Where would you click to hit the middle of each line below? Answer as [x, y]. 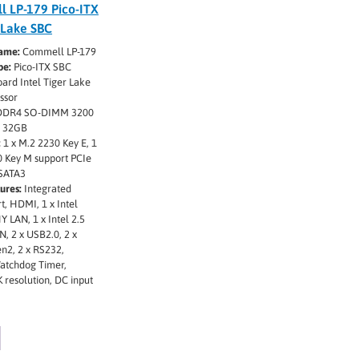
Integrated [47, 189]
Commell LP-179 [58, 52]
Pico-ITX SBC [42, 67]
